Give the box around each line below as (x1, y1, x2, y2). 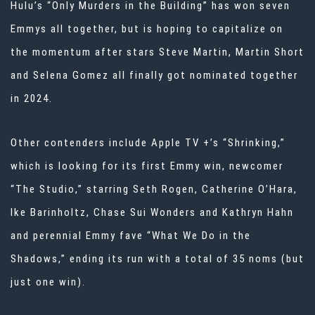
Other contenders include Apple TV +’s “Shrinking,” (11, 136, 285, 150)
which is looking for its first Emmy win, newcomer (11, 160, 283, 173)
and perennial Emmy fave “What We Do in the (11, 229, 251, 243)
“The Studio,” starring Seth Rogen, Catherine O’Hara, (11, 183, 297, 196)
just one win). (11, 276, 86, 289)
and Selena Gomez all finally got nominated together (11, 69, 298, 82)
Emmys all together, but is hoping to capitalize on (11, 22, 283, 36)
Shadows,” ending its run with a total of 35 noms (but (11, 252, 304, 266)
